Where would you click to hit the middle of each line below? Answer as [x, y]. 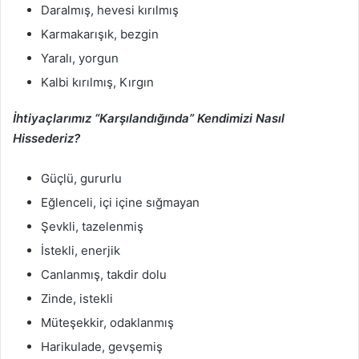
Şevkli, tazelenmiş [92, 226]
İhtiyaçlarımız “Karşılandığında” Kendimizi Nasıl [149, 118]
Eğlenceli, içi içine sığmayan [120, 202]
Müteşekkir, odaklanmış [107, 323]
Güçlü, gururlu [81, 178]
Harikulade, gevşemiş [102, 347]
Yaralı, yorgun [80, 58]
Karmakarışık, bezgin [100, 34]
